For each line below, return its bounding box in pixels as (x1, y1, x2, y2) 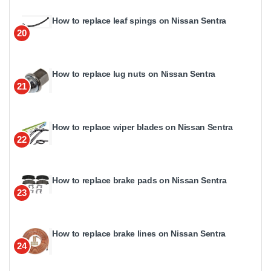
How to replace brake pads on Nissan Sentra (52, 175, 227, 185)
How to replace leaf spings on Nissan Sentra (52, 15, 226, 25)
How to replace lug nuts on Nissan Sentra (52, 68, 215, 79)
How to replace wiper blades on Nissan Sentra (52, 122, 233, 132)
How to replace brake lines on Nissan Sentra (52, 228, 226, 238)
